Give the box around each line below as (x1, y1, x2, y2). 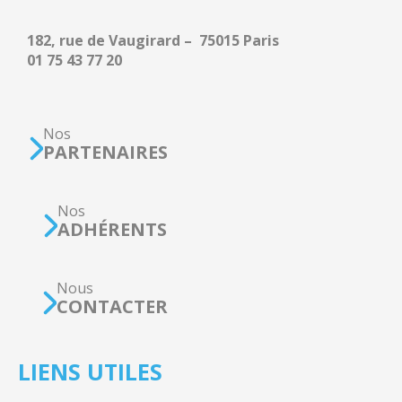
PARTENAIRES (43, 140, 168, 164)
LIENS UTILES (18, 356, 162, 387)
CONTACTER (57, 294, 168, 319)
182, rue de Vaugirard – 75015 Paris (27, 31, 279, 50)
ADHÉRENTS (57, 217, 167, 241)
